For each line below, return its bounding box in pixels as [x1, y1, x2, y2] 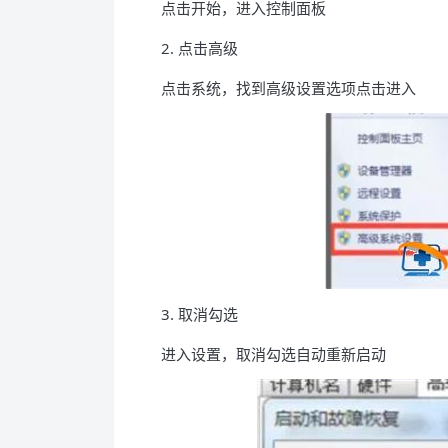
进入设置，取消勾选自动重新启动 [161, 344, 386, 364]
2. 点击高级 [161, 38, 238, 58]
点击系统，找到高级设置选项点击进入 [161, 78, 416, 98]
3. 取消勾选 [161, 304, 238, 324]
